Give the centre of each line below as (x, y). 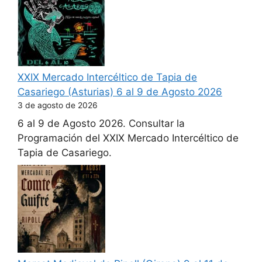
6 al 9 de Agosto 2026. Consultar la (101, 123)
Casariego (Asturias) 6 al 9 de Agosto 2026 (120, 92)
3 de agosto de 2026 (58, 105)
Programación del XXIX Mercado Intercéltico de (128, 138)
